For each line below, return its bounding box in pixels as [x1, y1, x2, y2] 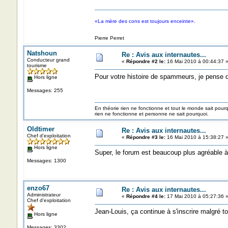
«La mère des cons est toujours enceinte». [94, 18, 195, 24]
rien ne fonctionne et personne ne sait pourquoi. [94, 111, 209, 117]
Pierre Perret [94, 35, 124, 41]
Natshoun [26, 49, 57, 57]
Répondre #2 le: [126, 59, 165, 64]
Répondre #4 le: [126, 193, 165, 199]
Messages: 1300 [26, 157, 66, 163]
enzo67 [26, 184, 49, 192]
